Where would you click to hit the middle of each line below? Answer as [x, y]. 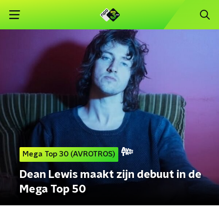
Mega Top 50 [53, 189]
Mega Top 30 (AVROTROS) [69, 154]
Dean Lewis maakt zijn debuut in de [110, 175]
